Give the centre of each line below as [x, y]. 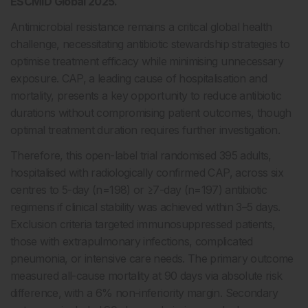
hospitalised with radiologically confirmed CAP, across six [147, 173]
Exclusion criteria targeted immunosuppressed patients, [143, 224]
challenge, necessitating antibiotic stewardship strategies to [150, 44]
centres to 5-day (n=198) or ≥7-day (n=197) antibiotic [139, 190]
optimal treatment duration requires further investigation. [145, 130]
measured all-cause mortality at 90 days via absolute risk [146, 276]
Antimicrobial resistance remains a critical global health [141, 27]
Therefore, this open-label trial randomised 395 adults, [141, 155]
